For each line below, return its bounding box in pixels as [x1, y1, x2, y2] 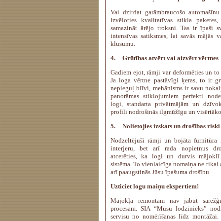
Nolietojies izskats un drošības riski [122, 122, 220, 130]
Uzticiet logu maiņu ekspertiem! [110, 183, 199, 190]
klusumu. [110, 40, 135, 47]
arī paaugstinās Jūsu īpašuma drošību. [110, 168, 211, 176]
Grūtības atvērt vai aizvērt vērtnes [122, 54, 219, 62]
